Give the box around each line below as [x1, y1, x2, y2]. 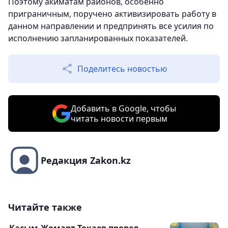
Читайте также [8, 201, 82, 214]
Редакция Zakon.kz [41, 154, 131, 167]
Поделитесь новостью [77, 63, 167, 75]
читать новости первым [70, 113, 167, 125]
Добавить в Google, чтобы [70, 103, 176, 115]
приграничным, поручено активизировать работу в [8, 8, 216, 20]
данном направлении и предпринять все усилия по [8, 20, 214, 32]
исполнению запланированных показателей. [8, 33, 188, 44]
